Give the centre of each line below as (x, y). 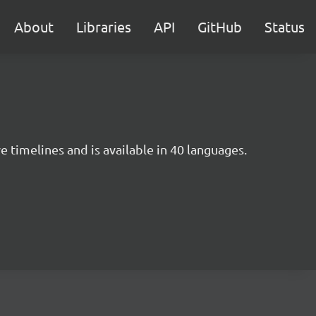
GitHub (220, 26)
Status (285, 26)
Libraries (104, 26)
